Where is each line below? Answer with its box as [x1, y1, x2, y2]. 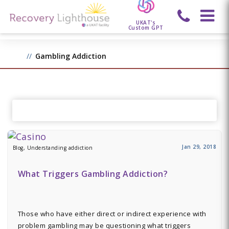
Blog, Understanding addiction [12, 144, 93, 151]
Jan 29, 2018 [182, 143, 217, 150]
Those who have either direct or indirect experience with [17, 209, 207, 218]
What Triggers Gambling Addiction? [17, 168, 168, 179]
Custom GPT [128, 24, 164, 31]
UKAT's [136, 18, 156, 26]
